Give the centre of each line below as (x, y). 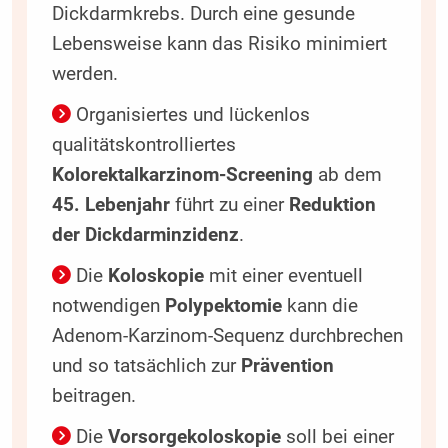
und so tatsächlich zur (146, 366)
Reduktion (332, 205)
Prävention (287, 366)
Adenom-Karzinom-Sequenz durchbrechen (227, 336)
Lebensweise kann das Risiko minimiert (219, 44)
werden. (84, 74)
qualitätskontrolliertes (143, 145)
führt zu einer (229, 205)
